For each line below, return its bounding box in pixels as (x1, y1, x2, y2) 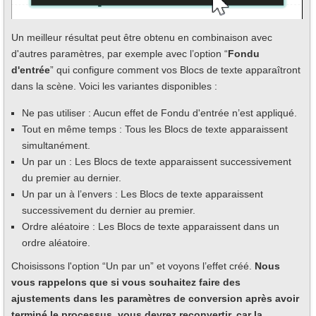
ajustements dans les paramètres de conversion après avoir (11, 293, 299, 305)
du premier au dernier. (22, 172, 121, 184)
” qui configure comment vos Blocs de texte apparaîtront (50, 64, 300, 76)
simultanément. (22, 140, 90, 152)
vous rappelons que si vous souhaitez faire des (11, 276, 241, 288)
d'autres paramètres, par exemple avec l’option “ (11, 48, 228, 60)
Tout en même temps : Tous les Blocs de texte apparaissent (22, 123, 288, 135)
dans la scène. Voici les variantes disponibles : (11, 80, 217, 92)
